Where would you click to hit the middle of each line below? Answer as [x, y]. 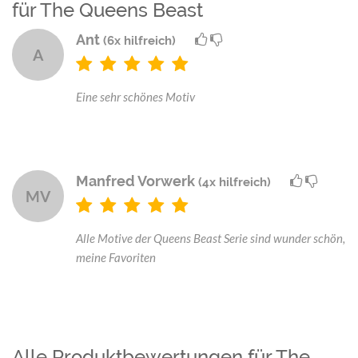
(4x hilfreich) [235, 182]
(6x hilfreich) [139, 40]
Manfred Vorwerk [137, 181]
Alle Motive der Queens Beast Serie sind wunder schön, [211, 238]
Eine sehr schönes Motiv [135, 96]
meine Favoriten [116, 257]
